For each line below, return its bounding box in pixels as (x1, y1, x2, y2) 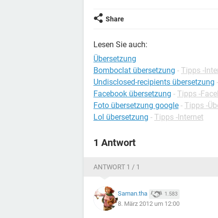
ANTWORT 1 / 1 (93, 163, 140, 171)
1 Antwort (93, 137, 136, 148)
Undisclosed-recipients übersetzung (93, 77, 215, 87)
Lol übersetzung (93, 112, 148, 122)
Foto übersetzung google (93, 101, 179, 110)
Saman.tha (118, 190, 147, 198)
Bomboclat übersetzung (93, 66, 175, 75)
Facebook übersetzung (93, 89, 171, 98)
